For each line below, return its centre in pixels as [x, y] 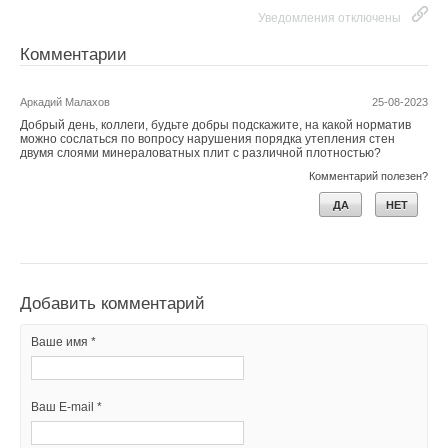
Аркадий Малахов [65, 101]
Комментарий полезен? [368, 175]
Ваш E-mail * [66, 406]
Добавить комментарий [112, 303]
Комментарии [73, 54]
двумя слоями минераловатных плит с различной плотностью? [200, 152]
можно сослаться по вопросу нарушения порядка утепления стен [207, 138]
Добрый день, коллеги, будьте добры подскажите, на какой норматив [215, 124]
